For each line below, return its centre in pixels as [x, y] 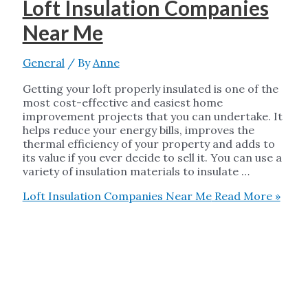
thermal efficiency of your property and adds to [148, 144]
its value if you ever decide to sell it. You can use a [152, 158]
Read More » [246, 196]
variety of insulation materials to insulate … [136, 172]
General [43, 63]
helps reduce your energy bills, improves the [138, 130]
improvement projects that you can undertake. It [152, 117]
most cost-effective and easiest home [122, 103]
